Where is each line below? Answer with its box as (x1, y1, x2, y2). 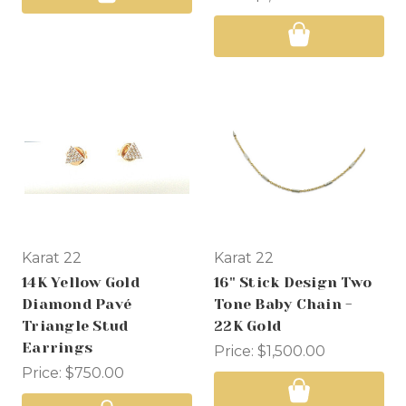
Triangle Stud (22, 317, 129, 335)
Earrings (22, 339, 92, 357)
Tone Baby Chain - (214, 295, 353, 314)
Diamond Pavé (22, 295, 131, 314)
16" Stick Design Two (214, 274, 372, 292)
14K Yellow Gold (22, 274, 140, 292)
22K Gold (214, 317, 281, 335)
